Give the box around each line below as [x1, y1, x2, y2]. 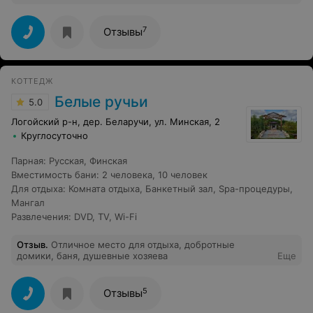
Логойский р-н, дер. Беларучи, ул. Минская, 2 [11, 116, 220, 128]
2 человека [102, 169, 152, 181]
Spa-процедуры [219, 183, 290, 195]
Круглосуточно [21, 130, 88, 142]
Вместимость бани [11, 169, 96, 181]
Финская [89, 155, 127, 167]
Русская [49, 155, 84, 167]
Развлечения [11, 211, 68, 223]
